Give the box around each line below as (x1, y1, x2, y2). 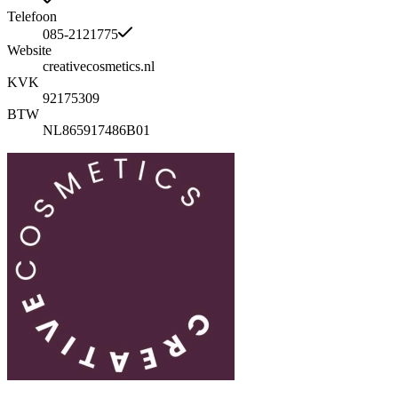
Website (7, 42, 52, 58)
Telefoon (7, 8, 57, 24)
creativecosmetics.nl (43, 58, 155, 74)
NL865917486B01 (43, 122, 150, 138)
